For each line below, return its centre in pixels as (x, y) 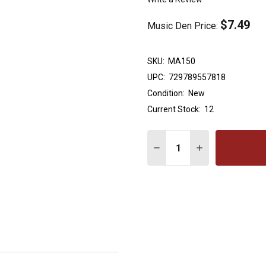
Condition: (166, 93)
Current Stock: (174, 109)
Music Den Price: (184, 26)
